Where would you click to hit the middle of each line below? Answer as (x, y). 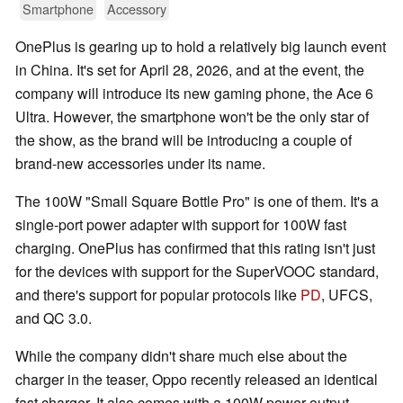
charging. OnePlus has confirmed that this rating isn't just (195, 248)
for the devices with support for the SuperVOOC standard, (197, 272)
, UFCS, (347, 295)
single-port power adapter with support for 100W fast (181, 225)
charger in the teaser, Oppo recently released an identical (197, 380)
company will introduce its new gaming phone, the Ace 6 (194, 94)
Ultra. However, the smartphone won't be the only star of (192, 117)
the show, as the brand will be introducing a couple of (184, 140)
